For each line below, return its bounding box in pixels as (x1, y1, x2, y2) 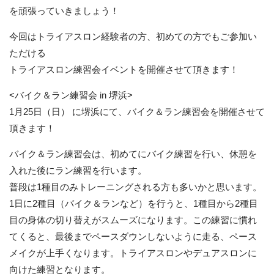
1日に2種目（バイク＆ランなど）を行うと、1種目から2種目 (9, 198, 258, 209)
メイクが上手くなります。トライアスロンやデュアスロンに (9, 248, 257, 258)
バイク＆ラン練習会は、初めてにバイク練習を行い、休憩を (9, 149, 257, 159)
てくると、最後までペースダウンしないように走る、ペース (9, 231, 257, 242)
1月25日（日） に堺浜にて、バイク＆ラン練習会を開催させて (9, 106, 265, 117)
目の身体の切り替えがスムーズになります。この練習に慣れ (9, 215, 257, 225)
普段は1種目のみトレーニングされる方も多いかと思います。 (9, 182, 262, 192)
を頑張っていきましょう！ (9, 6, 119, 16)
